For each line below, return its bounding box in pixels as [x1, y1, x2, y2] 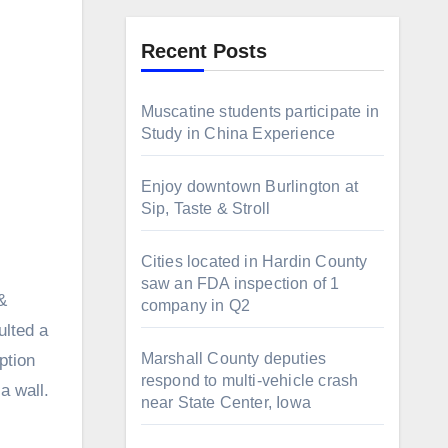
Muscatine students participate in [140, 103, 380, 120]
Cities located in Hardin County [140, 253, 368, 270]
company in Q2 [140, 297, 251, 314]
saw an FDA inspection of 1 [140, 275, 340, 292]
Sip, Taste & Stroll [140, 200, 271, 217]
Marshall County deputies [140, 350, 327, 367]
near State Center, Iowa [140, 394, 312, 411]
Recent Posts [140, 40, 267, 62]
